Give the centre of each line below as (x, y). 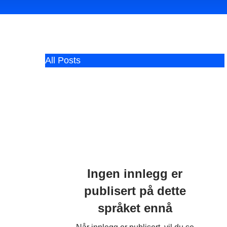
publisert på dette (135, 191)
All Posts (63, 60)
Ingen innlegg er (135, 174)
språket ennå (135, 208)
